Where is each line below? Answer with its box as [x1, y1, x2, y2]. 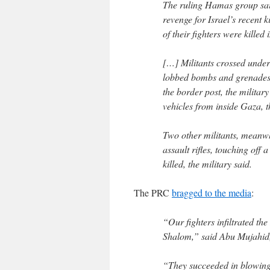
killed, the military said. [163, 157, 252, 170]
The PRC [134, 186, 172, 199]
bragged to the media [172, 186, 251, 199]
